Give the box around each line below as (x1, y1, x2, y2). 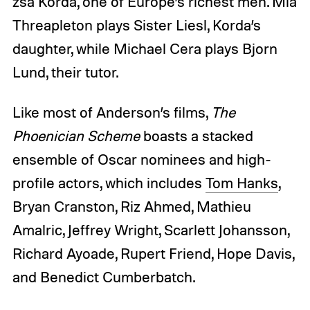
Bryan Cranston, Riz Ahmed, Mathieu (12, 197, 251, 215)
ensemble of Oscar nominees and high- (12, 149, 271, 168)
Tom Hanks (205, 173, 278, 192)
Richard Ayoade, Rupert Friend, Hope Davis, (12, 244, 294, 262)
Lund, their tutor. (12, 62, 122, 81)
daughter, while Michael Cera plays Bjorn (12, 39, 277, 57)
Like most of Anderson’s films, (12, 102, 211, 121)
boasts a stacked (143, 126, 253, 145)
